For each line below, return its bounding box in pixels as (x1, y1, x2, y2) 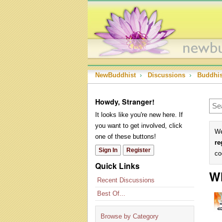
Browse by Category (101, 213, 159, 220)
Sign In (99, 147, 117, 154)
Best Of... (97, 190, 125, 197)
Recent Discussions (97, 176, 155, 184)
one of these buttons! (95, 133, 156, 140)
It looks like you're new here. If (95, 111, 183, 118)
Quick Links (95, 160, 140, 171)
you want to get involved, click (95, 122, 182, 129)
